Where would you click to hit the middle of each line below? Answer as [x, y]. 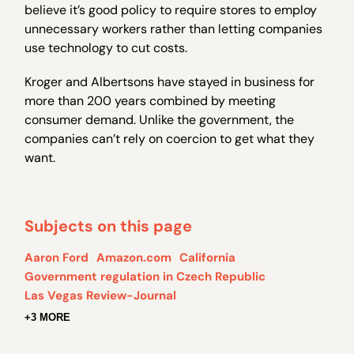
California [208, 257]
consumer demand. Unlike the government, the [160, 120]
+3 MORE [48, 317]
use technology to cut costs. [106, 48]
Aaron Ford [57, 257]
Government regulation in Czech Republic [145, 276]
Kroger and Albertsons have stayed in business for [170, 82]
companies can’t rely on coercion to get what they [170, 139]
